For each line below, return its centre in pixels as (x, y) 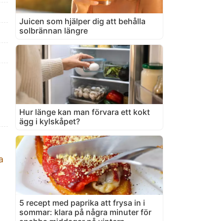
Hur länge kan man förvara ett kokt (85, 112)
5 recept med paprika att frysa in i (82, 203)
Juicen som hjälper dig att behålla (82, 21)
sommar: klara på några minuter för (85, 212)
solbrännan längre (54, 30)
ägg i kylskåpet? (50, 121)
